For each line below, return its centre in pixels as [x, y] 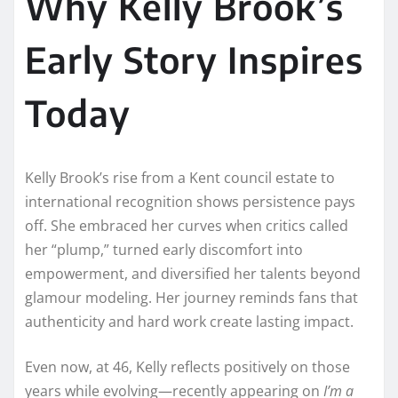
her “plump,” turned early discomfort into [164, 249]
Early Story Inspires [194, 59]
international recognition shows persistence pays [190, 201]
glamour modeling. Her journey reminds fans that [191, 297]
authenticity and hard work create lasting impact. [189, 321]
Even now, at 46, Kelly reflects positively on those [187, 366]
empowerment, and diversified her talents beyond [193, 273]
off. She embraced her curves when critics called [187, 225]
